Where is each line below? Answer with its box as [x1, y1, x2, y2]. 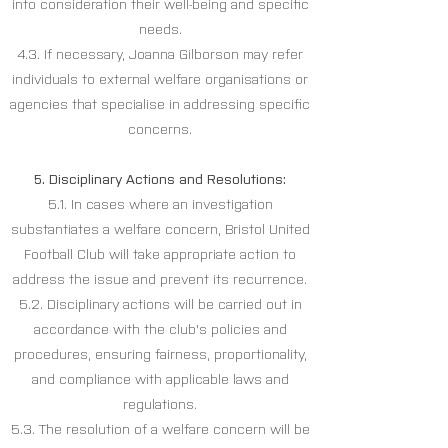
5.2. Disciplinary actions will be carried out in [18, 296, 302, 314]
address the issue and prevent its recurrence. [13, 271, 307, 289]
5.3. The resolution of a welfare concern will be [10, 421, 310, 439]
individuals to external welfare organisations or [12, 71, 308, 89]
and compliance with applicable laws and [31, 371, 289, 389]
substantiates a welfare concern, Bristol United [10, 221, 310, 239]
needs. [138, 21, 182, 39]
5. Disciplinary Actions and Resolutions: [34, 171, 286, 189]
